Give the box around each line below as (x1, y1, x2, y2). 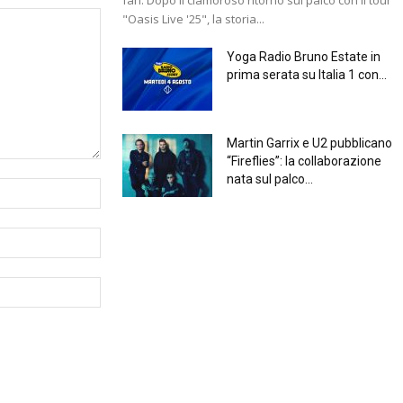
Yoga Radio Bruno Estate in (227, 49, 381, 64)
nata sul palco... (227, 171, 313, 186)
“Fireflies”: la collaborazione (227, 153, 381, 168)
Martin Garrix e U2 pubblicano (227, 135, 392, 150)
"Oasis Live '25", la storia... (122, 10, 264, 27)
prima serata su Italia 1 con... (227, 67, 387, 82)
